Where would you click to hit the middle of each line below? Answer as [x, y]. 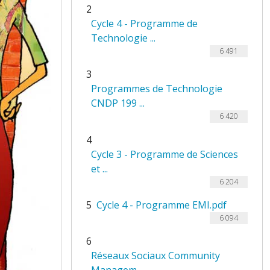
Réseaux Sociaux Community [155, 256]
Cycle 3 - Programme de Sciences [165, 154]
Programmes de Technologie [157, 89]
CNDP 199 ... [118, 103]
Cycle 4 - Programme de [144, 23]
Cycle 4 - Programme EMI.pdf [162, 205]
